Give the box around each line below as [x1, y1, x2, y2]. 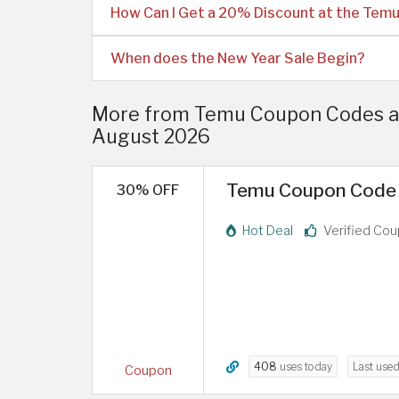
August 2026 [92, 125, 210, 148]
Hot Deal [240, 223, 293, 239]
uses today [277, 360, 332, 373]
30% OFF [117, 182, 179, 199]
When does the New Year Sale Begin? [110, 50, 365, 67]
